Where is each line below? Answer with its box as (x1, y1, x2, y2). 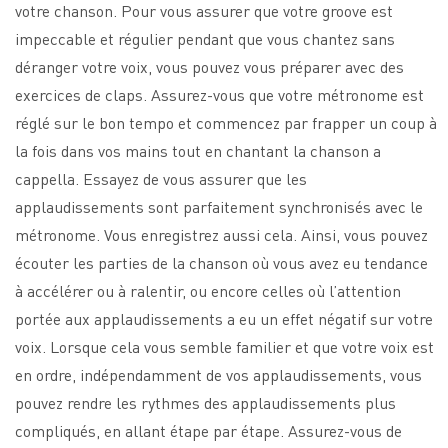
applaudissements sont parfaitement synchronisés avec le (15, 195, 423, 217)
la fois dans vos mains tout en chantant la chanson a (15, 139, 381, 161)
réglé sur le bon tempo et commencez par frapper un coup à (15, 111, 437, 133)
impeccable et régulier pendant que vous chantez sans (15, 27, 395, 49)
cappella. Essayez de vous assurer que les (15, 167, 307, 189)
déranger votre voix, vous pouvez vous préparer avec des (15, 55, 404, 77)
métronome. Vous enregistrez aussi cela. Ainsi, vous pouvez (15, 223, 428, 245)
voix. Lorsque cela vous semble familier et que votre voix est (15, 335, 434, 357)
